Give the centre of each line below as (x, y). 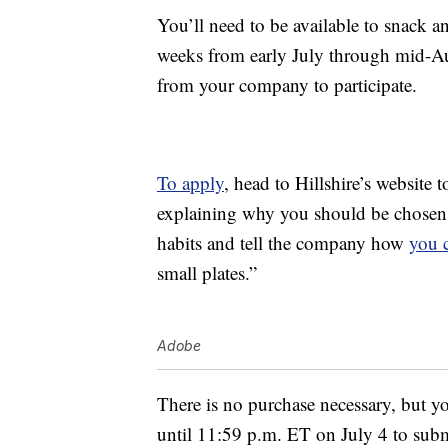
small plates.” (207, 273)
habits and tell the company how (283, 243)
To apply (190, 183)
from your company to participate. (287, 85)
